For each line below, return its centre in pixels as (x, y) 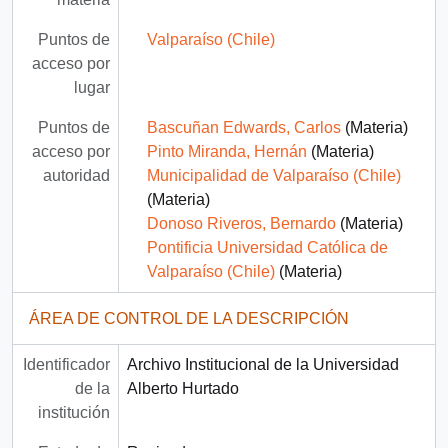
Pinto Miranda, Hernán (226, 152)
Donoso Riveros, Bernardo (241, 224)
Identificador (66, 365)
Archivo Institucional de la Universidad (262, 365)
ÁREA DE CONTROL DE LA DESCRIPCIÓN (189, 319)
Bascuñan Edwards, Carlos (243, 128)
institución (73, 413)
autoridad (76, 176)
